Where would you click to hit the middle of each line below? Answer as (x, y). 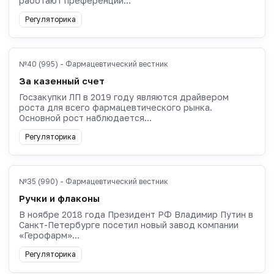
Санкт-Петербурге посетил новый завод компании (129, 224)
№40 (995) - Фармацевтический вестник (94, 64)
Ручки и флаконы (59, 198)
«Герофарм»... (49, 235)
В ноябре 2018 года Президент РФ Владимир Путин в (136, 214)
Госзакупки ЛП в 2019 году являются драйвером (124, 97)
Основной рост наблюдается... (85, 117)
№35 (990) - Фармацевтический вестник (94, 181)
